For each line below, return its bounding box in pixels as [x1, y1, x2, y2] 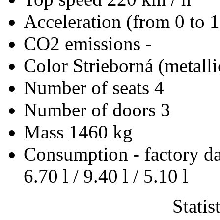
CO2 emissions [24, 32, 145, 54]
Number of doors [24, 99, 161, 120]
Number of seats [24, 77, 154, 98]
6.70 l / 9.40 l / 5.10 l [24, 165, 188, 187]
